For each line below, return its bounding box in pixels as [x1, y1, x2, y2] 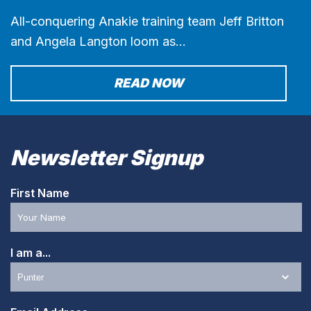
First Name [10, 186, 69, 201]
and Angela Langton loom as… [10, 34, 186, 49]
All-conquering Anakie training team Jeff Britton [10, 14, 284, 29]
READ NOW [114, 76, 183, 91]
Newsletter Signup [10, 145, 203, 171]
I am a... [10, 246, 51, 260]
